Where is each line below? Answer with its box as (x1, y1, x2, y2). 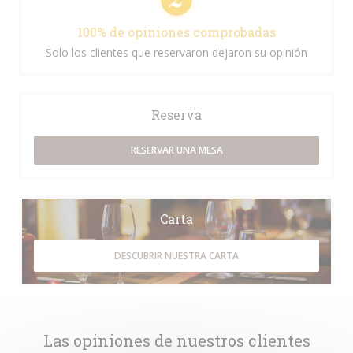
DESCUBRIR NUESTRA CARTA (114, 249, 239, 262)
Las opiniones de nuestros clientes (43, 330, 310, 351)
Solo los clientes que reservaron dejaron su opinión (46, 45, 307, 60)
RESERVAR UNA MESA (130, 143, 223, 157)
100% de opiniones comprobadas (77, 24, 276, 40)
